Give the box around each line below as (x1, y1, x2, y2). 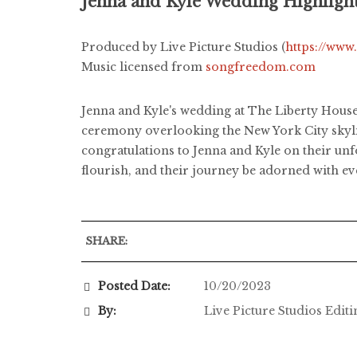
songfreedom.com (206, 59, 316, 74)
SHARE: (85, 233, 127, 248)
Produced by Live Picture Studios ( (81, 39, 285, 54)
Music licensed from (81, 59, 206, 74)
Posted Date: (98, 278, 171, 293)
